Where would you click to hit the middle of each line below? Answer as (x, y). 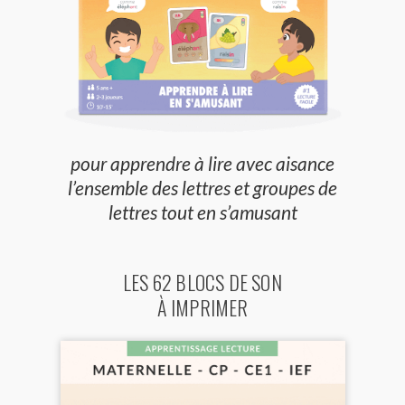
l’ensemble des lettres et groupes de (202, 188)
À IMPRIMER (202, 308)
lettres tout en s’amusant (202, 212)
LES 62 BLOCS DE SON (202, 283)
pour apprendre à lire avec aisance (202, 164)
